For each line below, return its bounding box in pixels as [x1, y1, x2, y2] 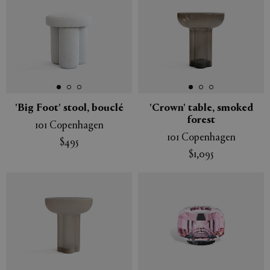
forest [187, 115, 215, 127]
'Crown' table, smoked [149, 103, 253, 115]
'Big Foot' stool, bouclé [14, 103, 124, 115]
